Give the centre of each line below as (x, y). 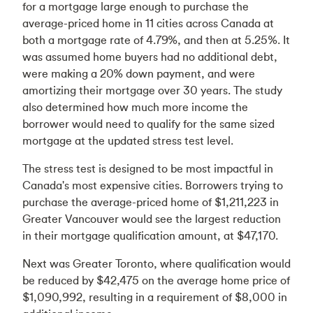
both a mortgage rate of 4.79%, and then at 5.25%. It (156, 40)
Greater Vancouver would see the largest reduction (152, 219)
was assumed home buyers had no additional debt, (150, 57)
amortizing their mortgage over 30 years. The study (152, 90)
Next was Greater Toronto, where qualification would (156, 263)
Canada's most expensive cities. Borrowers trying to (153, 185)
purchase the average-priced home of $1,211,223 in (151, 202)
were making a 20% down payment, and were (139, 73)
